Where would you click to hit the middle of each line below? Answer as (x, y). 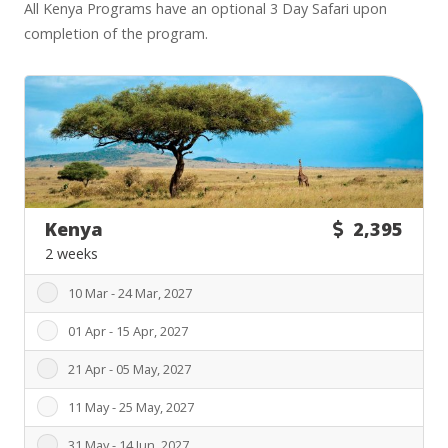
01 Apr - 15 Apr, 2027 (127, 331)
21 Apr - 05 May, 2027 (129, 369)
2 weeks (71, 254)
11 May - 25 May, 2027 (130, 407)
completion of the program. (116, 33)
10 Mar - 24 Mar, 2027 (129, 293)
